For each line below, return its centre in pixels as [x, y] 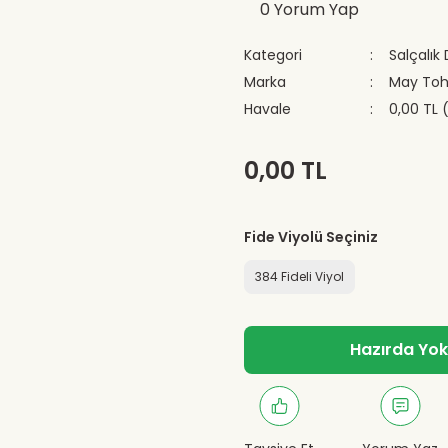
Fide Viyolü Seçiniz [311, 237]
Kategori [273, 55]
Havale [267, 109]
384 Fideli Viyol [299, 276]
